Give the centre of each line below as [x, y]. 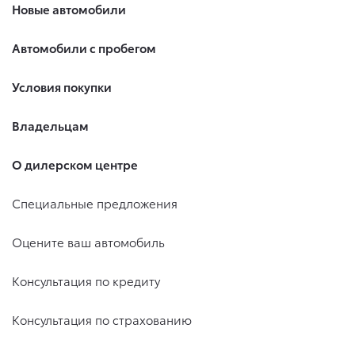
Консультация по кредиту [86, 281]
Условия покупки [62, 87]
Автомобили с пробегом [84, 48]
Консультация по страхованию [102, 320]
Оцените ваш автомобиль [88, 242]
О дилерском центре [75, 164]
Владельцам [50, 126]
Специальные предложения [95, 203]
